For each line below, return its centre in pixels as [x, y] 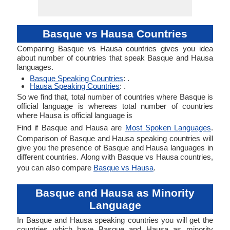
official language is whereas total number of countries [115, 106]
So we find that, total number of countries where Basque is [115, 97]
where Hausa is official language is [75, 115]
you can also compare [55, 168]
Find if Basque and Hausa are [71, 128]
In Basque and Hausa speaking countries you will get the [115, 220]
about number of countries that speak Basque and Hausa [115, 58]
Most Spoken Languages [168, 128]
